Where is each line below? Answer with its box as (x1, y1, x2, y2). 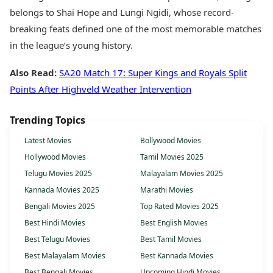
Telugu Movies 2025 (24, 168, 92, 179)
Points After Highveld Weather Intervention (10, 83, 191, 96)
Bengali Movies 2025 (24, 201, 95, 212)
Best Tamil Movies (140, 234, 202, 245)
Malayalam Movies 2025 (140, 168, 223, 179)
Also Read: (10, 66, 57, 79)
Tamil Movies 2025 (140, 152, 204, 163)
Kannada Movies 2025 (24, 185, 99, 196)
